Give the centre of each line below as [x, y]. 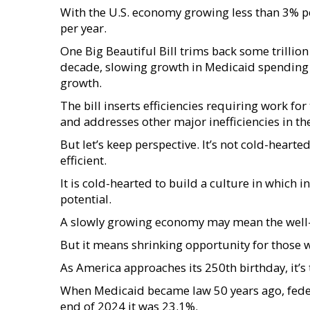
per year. [83, 28]
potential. [86, 199]
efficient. [83, 160]
